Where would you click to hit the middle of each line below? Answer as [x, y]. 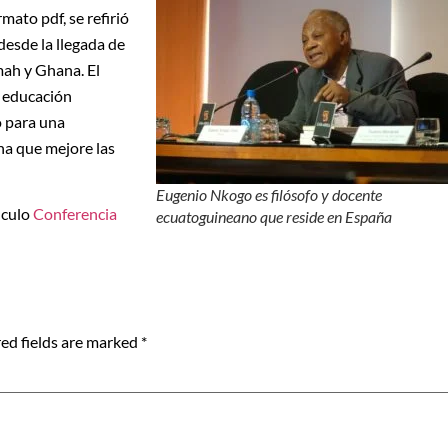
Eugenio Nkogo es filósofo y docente [269, 194]
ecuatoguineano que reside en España [274, 216]
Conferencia [73, 214]
